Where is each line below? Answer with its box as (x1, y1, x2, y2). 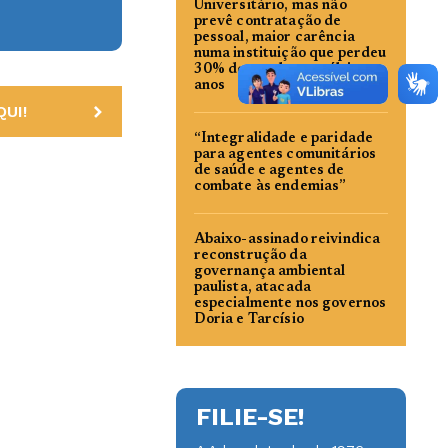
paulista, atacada (193, 281, 311, 295)
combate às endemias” (193, 180, 347, 194)
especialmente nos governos (193, 297, 387, 311)
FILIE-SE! (195, 403, 305, 431)
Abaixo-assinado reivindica (193, 233, 381, 247)
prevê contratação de (193, 15, 342, 29)
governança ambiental (193, 265, 346, 279)
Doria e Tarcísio (193, 313, 304, 327)
